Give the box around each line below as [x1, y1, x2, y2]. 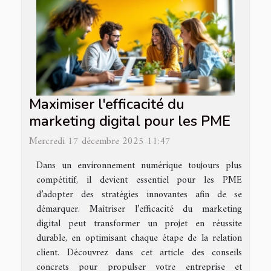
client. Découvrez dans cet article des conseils [36, 244, 242, 261]
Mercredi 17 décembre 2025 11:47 [29, 132, 171, 150]
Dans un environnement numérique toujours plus [36, 157, 242, 174]
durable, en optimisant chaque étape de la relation [36, 229, 242, 247]
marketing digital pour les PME [29, 111, 230, 131]
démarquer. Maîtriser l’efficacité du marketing [36, 200, 242, 218]
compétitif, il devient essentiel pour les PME [36, 171, 242, 189]
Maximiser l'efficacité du [29, 94, 184, 114]
